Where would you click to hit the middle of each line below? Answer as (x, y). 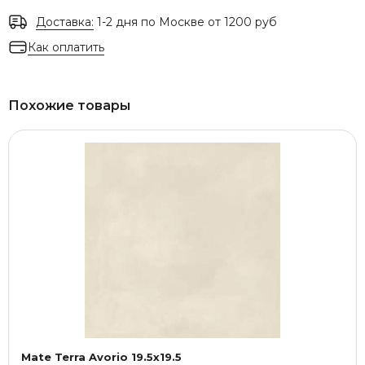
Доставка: (65, 22)
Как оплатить (66, 47)
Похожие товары (69, 106)
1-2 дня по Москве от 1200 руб (185, 22)
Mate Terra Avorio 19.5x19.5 (101, 357)
